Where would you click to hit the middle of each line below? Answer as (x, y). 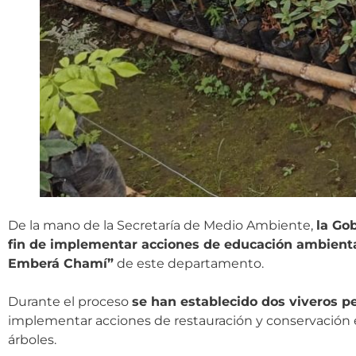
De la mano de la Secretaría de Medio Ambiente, (162, 225)
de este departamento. (190, 263)
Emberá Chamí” (61, 263)
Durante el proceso (70, 301)
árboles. (34, 339)
